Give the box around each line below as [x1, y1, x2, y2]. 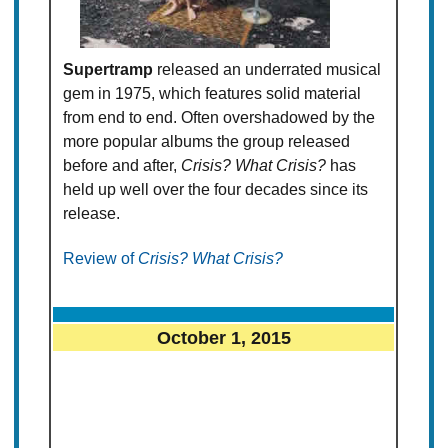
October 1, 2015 [156, 327, 291, 349]
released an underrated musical [153, 61, 382, 79]
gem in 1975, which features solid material [63, 85, 362, 103]
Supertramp [63, 61, 154, 79]
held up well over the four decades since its [63, 181, 369, 199]
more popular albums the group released [63, 133, 351, 151]
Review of [63, 250, 139, 268]
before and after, [63, 157, 182, 175]
